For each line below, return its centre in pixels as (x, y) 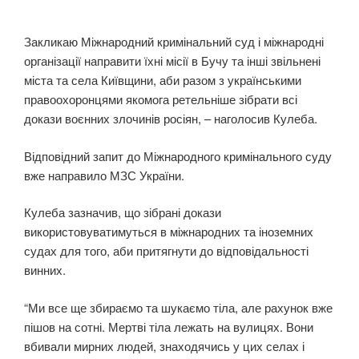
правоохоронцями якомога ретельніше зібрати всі (161, 99)
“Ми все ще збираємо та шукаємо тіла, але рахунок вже (178, 307)
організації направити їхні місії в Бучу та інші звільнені (172, 61)
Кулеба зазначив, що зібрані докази (123, 212)
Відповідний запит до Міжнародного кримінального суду (178, 155)
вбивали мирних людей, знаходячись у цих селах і (164, 345)
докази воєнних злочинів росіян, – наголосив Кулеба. (171, 119)
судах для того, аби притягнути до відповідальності (166, 251)
